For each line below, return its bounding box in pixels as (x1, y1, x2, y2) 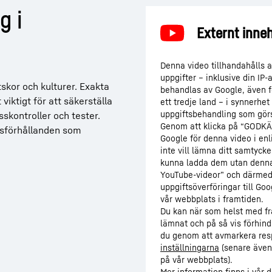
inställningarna (160, 242, 219, 253)
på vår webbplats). (160, 254, 233, 265)
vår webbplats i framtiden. (160, 194, 263, 204)
